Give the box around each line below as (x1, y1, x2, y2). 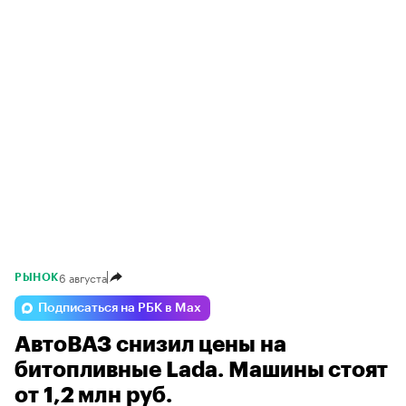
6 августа (58, 268, 107, 286)
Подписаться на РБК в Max (38, 302, 201, 315)
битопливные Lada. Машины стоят (14, 359, 388, 382)
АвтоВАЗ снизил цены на (14, 333, 286, 356)
